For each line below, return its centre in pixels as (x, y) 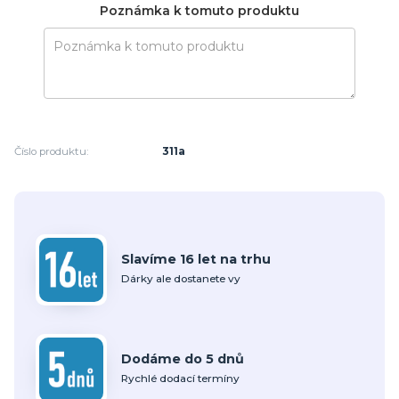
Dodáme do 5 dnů (183, 359)
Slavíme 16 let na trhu (196, 260)
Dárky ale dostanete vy (181, 279)
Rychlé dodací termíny (180, 379)
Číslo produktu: (51, 152)
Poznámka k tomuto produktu (199, 10)
